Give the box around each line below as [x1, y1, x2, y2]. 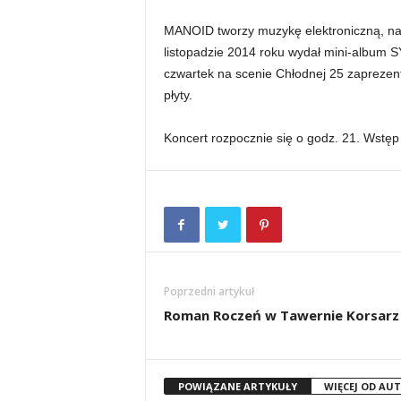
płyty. [163, 88, 192, 102]
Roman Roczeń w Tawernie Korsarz [163, 306, 399, 324]
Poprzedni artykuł [163, 284, 254, 299]
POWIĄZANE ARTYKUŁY [177, 380, 297, 393]
